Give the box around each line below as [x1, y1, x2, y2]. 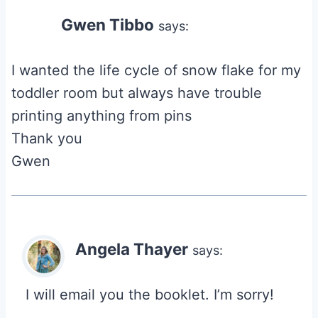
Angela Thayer [75, 238, 188, 258]
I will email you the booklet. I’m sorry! [26, 285, 274, 303]
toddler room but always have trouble [11, 84, 262, 102]
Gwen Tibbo [61, 14, 154, 34]
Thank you [11, 129, 82, 147]
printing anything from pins [11, 106, 192, 124]
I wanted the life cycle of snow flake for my [11, 61, 301, 79]
